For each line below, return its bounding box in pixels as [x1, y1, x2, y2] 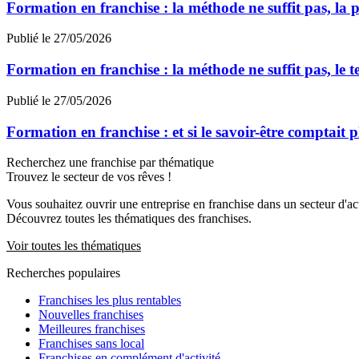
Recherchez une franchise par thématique [6, 155, 214, 170]
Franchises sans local [38, 337, 144, 351]
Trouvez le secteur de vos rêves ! [6, 170, 171, 184]
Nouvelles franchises [38, 308, 143, 322]
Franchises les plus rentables [38, 293, 181, 308]
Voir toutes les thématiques [6, 239, 141, 253]
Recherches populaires [6, 266, 120, 280]
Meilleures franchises [38, 322, 145, 337]
